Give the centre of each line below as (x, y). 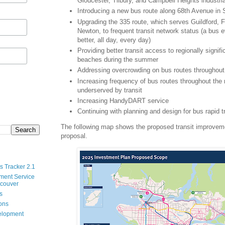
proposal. (74, 136)
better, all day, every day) (114, 40)
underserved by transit (110, 90)
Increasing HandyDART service (123, 100)
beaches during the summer (118, 59)
